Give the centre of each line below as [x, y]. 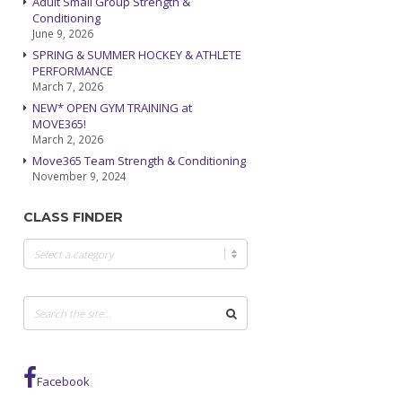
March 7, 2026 [68, 86]
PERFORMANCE [73, 71]
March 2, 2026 [68, 139]
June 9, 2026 [63, 33]
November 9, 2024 [79, 176]
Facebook [63, 381]
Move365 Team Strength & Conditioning [139, 161]
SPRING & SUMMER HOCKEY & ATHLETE [137, 55]
